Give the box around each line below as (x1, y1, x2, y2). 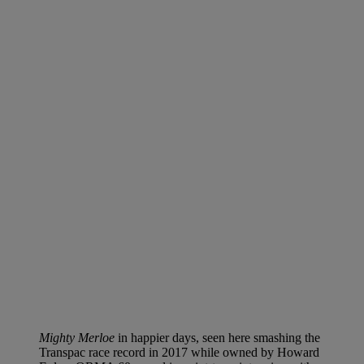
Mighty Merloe (39, 330, 115, 344)
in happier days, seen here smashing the (115, 330, 320, 344)
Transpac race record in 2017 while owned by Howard (39, 344, 319, 359)
